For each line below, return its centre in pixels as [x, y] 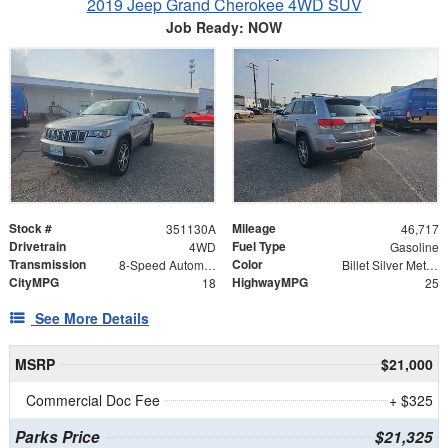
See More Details [92, 317]
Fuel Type [259, 245]
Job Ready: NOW [224, 27]
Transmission [47, 263]
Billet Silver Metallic [431, 264]
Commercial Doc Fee [93, 399]
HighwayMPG [270, 281]
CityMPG [34, 281]
